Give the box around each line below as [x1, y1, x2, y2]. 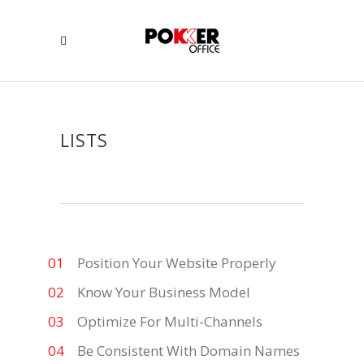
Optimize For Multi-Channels [77, 312, 262, 331]
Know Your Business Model [77, 283, 250, 301]
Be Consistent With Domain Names [77, 341, 300, 360]
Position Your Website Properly [77, 253, 276, 272]
